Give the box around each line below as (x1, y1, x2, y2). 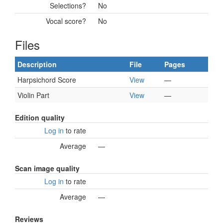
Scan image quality (15, 163, 80, 173)
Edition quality (15, 112, 65, 122)
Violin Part (17, 90, 49, 100)
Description (17, 59, 57, 69)
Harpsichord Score (17, 75, 76, 85)
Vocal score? (46, 16, 86, 26)
